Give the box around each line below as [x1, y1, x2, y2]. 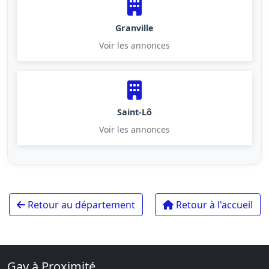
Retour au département [25, 198, 135, 211]
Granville [115, 22, 154, 34]
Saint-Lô [117, 106, 152, 118]
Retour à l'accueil [173, 198, 253, 211]
